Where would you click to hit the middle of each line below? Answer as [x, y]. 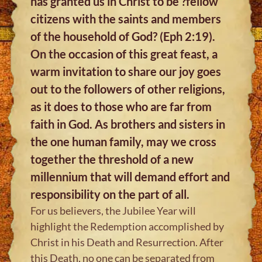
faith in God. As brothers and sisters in [128, 124]
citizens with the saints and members [126, 18]
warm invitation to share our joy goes [126, 71]
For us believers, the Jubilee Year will [113, 210]
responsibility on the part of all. [110, 194]
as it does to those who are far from [121, 106]
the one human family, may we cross [124, 141]
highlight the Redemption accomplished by [127, 226]
